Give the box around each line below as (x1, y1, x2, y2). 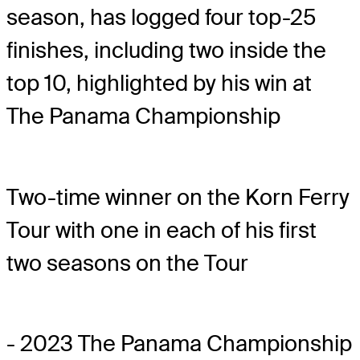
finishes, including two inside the (6, 36, 326, 65)
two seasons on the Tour (6, 248, 248, 277)
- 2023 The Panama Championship (6, 329, 352, 358)
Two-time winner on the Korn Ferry (6, 182, 350, 211)
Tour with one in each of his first (6, 215, 317, 244)
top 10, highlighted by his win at (6, 69, 312, 98)
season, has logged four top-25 (6, 3, 316, 32)
